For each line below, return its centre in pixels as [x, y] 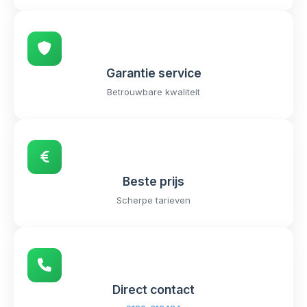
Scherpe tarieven [153, 200]
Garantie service [153, 73]
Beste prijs [153, 181]
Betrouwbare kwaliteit [153, 92]
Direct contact [153, 290]
